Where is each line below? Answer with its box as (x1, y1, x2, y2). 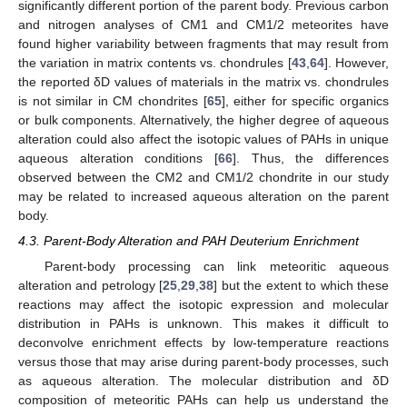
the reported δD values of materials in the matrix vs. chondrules (18, 74, 389, 89)
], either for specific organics (221, 93, 390, 108)
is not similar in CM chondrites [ (18, 93, 207, 108)
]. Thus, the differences (233, 150, 389, 165)
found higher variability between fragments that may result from (18, 35, 389, 51)
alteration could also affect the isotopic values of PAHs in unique (18, 131, 389, 146)
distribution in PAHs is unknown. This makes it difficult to (18, 316, 389, 332)
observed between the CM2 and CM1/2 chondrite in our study (18, 169, 389, 184)
